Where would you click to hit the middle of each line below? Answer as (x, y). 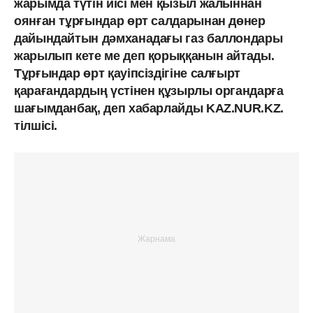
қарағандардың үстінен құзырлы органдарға (149, 90)
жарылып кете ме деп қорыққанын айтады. (144, 56)
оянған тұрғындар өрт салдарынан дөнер (140, 21)
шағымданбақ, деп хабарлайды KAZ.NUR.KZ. (149, 108)
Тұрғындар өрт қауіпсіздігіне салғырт (128, 73)
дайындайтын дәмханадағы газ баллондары (148, 38)
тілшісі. (37, 125)
